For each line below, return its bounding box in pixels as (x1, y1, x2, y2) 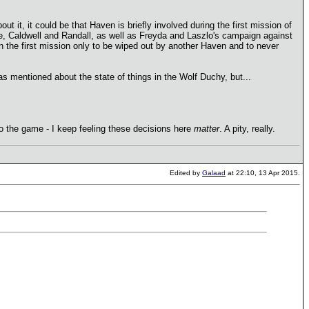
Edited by (170, 169, 202, 177)
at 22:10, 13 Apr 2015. (226, 169, 300, 177)
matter (194, 123, 219, 134)
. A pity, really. (219, 123, 275, 134)
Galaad (202, 169, 226, 177)
